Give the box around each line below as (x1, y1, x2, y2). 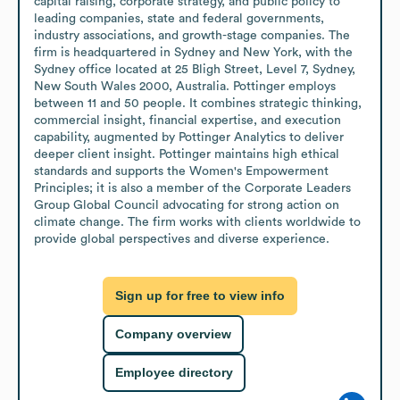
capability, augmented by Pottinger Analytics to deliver (34, 130, 344, 144)
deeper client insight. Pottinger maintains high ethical (34, 147, 339, 161)
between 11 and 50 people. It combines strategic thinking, (34, 96, 362, 110)
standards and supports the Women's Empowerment (34, 164, 329, 178)
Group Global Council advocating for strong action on (34, 198, 339, 212)
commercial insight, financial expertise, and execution (34, 113, 341, 127)
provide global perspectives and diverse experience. (34, 232, 329, 246)
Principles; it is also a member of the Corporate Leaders (34, 181, 351, 195)
